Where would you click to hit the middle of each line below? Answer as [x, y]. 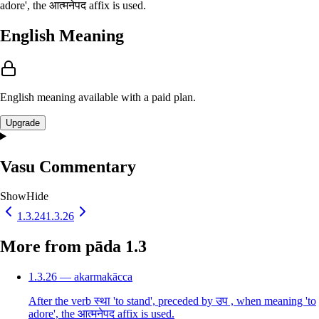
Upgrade [23, 122]
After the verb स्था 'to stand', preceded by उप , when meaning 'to [172, 301]
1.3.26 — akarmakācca [80, 277]
